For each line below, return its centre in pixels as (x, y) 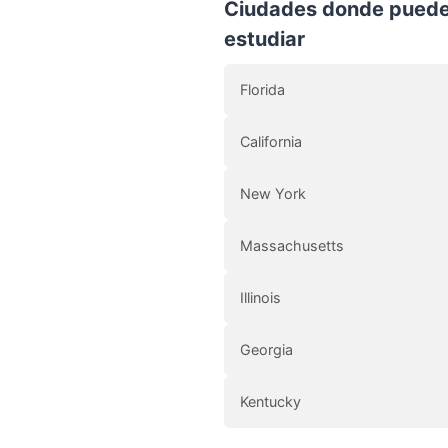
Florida (262, 89)
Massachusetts (292, 245)
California (271, 141)
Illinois (260, 297)
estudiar (264, 38)
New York (273, 193)
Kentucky (270, 401)
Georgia (266, 349)
